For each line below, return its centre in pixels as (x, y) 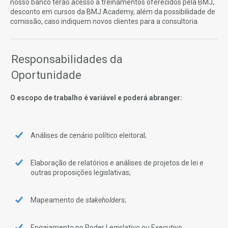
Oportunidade (46, 75)
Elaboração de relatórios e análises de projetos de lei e (117, 163)
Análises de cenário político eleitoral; (89, 136)
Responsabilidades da (67, 59)
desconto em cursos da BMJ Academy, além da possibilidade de (113, 11)
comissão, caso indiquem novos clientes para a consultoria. (105, 21)
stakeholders (105, 200)
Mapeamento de (58, 200)
